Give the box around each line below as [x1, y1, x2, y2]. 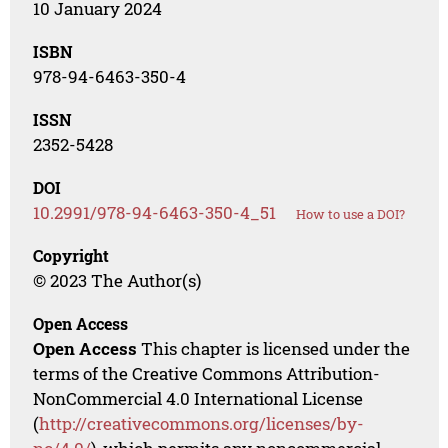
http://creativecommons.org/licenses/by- [39, 411, 365, 435]
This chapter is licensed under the [137, 336, 411, 360]
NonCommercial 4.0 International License [33, 386, 364, 410]
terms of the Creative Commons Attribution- [33, 361, 381, 385]
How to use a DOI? [296, 204, 406, 223]
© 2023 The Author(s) [33, 268, 202, 292]
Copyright [33, 244, 110, 266]
